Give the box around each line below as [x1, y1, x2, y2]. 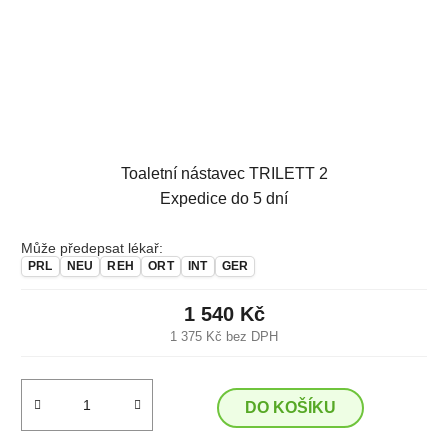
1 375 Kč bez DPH [170, 328, 278, 344]
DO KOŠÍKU [244, 398, 336, 416]
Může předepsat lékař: [21, 239, 163, 256]
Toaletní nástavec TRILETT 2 [120, 165, 328, 182]
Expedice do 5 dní [160, 190, 288, 207]
